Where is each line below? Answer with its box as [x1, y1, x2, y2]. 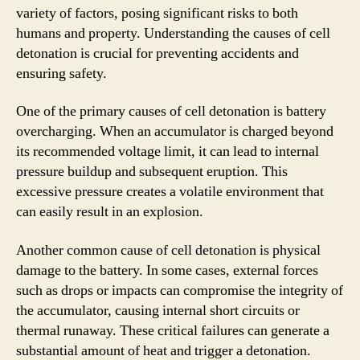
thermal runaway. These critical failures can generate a [16, 321, 329, 340]
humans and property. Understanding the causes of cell [16, 23, 330, 43]
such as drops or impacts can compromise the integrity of [16, 280, 343, 300]
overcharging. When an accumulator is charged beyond [16, 122, 333, 141]
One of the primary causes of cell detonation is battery [16, 102, 326, 121]
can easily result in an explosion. [16, 202, 203, 221]
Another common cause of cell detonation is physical [16, 240, 321, 260]
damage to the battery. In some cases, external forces [16, 260, 318, 280]
